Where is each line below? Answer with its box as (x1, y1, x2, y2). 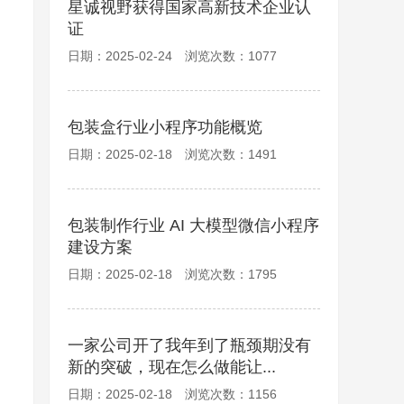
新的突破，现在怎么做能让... (68, 358, 276, 376)
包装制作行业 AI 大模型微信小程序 (68, 216, 319, 234)
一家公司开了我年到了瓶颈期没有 (68, 336, 311, 354)
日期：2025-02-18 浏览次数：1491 (68, 147, 277, 161)
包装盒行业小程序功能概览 (68, 118, 262, 136)
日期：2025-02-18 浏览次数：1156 (68, 387, 277, 401)
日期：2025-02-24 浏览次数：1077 (68, 49, 277, 63)
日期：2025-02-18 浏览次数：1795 (68, 267, 277, 281)
